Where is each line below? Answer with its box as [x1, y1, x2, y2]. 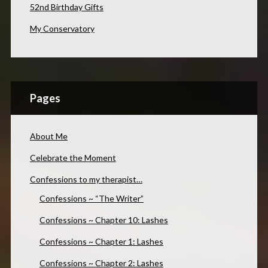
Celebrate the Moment [29, 152, 116, 163]
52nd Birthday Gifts [29, 1, 103, 12]
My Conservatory [29, 23, 95, 33]
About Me [29, 130, 68, 141]
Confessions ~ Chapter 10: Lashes [39, 214, 168, 225]
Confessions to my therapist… [29, 173, 142, 184]
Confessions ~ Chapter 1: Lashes [39, 236, 163, 246]
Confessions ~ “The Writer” [39, 193, 144, 203]
